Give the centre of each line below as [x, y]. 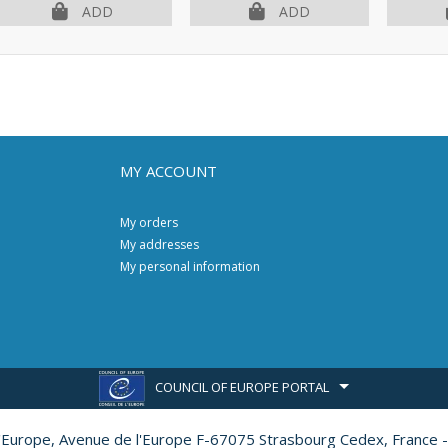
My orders [149, 222]
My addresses [160, 244]
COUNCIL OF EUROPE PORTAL [242, 386]
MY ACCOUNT [169, 171]
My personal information [190, 266]
